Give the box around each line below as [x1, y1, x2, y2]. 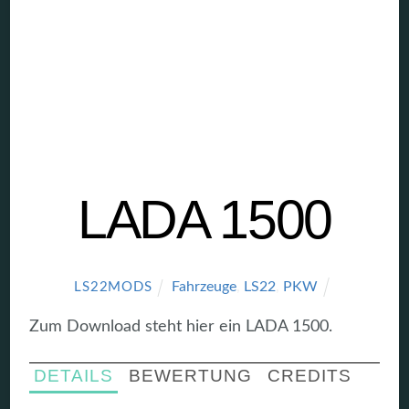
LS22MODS [74, 279, 152, 294]
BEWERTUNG [129, 366, 252, 386]
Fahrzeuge [171, 278, 236, 294]
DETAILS [34, 366, 114, 386]
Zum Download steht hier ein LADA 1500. [29, 319, 333, 336]
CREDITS [267, 366, 351, 386]
